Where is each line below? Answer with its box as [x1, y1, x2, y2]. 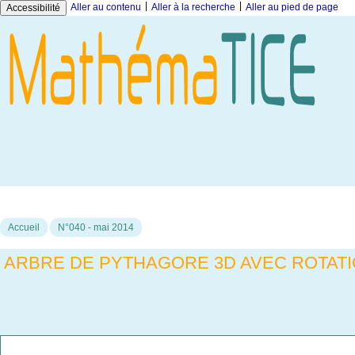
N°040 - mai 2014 [58, 222, 134, 234]
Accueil [8, 222, 40, 234]
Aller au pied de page [246, 2, 338, 13]
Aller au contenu [71, 2, 141, 13]
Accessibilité [6, 2, 60, 13]
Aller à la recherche [151, 2, 235, 13]
